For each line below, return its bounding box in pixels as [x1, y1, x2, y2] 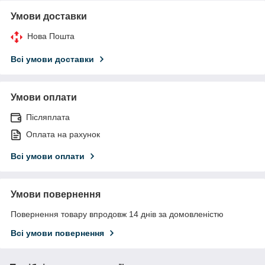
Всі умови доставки [11, 54, 94, 64]
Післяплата [26, 112, 70, 122]
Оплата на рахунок [26, 129, 100, 139]
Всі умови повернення [11, 228, 104, 238]
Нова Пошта [27, 31, 75, 41]
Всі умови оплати [11, 151, 85, 161]
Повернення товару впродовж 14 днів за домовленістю [11, 209, 224, 219]
